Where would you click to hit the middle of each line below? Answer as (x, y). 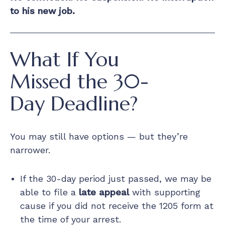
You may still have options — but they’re (99, 136)
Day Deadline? (74, 103)
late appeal (104, 192)
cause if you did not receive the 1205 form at (117, 205)
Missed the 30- (79, 81)
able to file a (49, 192)
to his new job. (42, 11)
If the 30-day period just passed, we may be (116, 178)
